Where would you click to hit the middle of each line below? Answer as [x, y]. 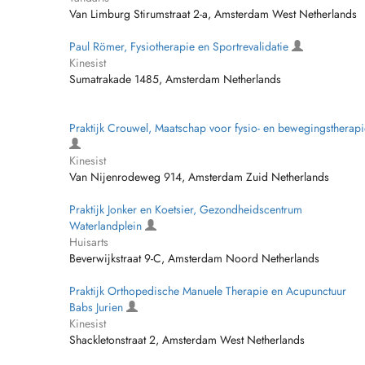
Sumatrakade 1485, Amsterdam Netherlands [175, 79]
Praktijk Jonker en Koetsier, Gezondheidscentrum [186, 209]
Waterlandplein [107, 226]
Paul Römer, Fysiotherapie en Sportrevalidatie [180, 46]
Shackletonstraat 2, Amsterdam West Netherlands [187, 340]
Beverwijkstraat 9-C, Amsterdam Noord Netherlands [194, 258]
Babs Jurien [98, 307]
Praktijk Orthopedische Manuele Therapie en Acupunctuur [208, 291]
